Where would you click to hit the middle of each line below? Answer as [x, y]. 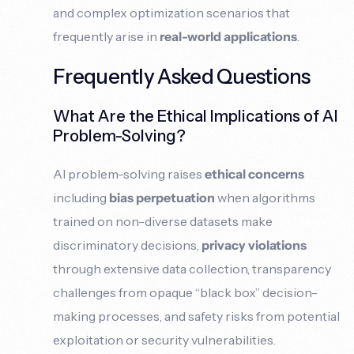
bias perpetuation [162, 197]
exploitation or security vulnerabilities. [165, 339]
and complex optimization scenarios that [172, 12]
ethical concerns [255, 173]
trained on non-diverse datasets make [163, 221]
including [81, 197]
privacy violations [254, 245]
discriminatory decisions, [128, 245]
